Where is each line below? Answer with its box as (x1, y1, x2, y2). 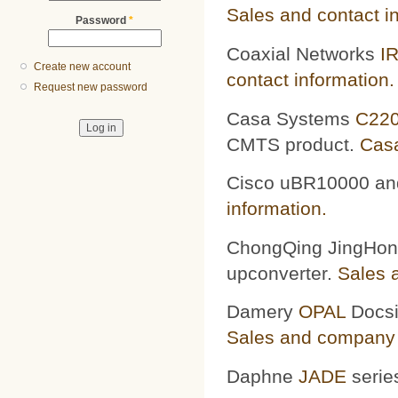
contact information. (227, 68, 394, 90)
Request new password (34, 81, 148, 94)
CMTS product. (227, 133, 360, 155)
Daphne (227, 365, 298, 386)
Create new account (34, 60, 131, 74)
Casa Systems (227, 107, 355, 129)
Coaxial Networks (227, 43, 380, 64)
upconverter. (227, 262, 338, 283)
